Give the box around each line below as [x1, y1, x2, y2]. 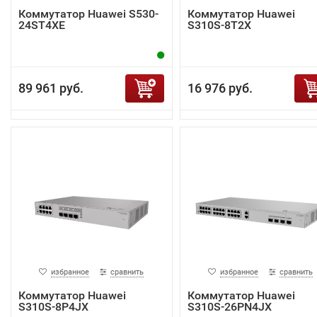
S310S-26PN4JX [187, 299, 272, 313]
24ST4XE [18, 18, 65, 32]
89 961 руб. [18, 80, 83, 96]
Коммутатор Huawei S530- [18, 6, 158, 21]
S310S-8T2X [187, 18, 251, 32]
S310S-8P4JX [18, 299, 88, 313]
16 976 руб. [187, 80, 253, 96]
